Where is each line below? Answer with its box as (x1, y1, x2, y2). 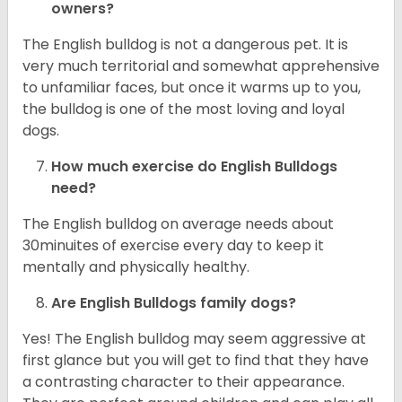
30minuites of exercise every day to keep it (22, 235, 324, 257)
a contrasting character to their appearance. (22, 371, 345, 393)
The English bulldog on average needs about (22, 214, 334, 235)
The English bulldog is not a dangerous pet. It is (22, 34, 348, 56)
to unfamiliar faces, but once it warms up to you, (22, 77, 361, 99)
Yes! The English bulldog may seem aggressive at (22, 328, 366, 350)
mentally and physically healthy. (22, 257, 253, 278)
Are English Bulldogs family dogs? (51, 293, 296, 314)
